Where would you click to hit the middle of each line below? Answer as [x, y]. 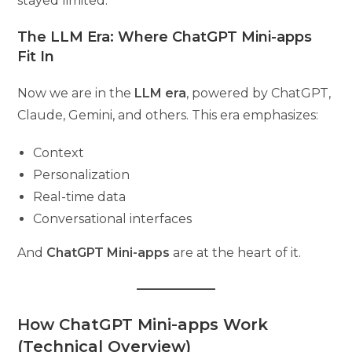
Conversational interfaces [113, 218]
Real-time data [80, 196]
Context [59, 152]
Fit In [36, 56]
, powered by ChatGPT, [259, 93]
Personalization [82, 174]
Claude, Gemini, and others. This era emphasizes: [168, 115]
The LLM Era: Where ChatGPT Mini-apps [165, 37]
